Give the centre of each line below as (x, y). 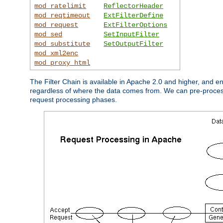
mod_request (56, 25)
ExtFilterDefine (134, 15)
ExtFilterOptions (136, 25)
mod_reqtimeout (62, 15)
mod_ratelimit (60, 6)
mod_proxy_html (62, 62)
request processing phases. (73, 99)
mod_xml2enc (56, 53)
